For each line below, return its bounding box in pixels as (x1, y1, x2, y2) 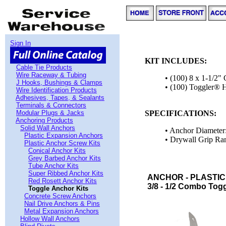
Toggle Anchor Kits (28, 185, 88, 192)
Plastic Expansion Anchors (24, 132, 103, 139)
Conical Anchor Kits (28, 147, 86, 154)
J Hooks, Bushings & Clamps (16, 79, 102, 86)
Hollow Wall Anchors (20, 215, 80, 222)
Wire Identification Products (16, 86, 97, 94)
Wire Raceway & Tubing (16, 71, 86, 79)
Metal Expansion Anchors (24, 207, 99, 215)
